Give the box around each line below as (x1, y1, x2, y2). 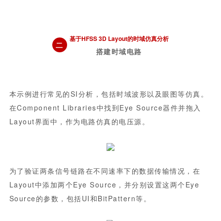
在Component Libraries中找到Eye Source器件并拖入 (9, 103, 201, 112)
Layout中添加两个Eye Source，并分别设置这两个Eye (9, 180, 200, 189)
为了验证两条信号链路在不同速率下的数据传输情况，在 (9, 166, 201, 176)
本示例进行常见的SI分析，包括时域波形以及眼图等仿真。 (9, 89, 209, 99)
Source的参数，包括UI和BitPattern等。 (9, 193, 151, 203)
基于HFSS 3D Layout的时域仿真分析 (69, 34, 169, 43)
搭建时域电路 (96, 46, 142, 56)
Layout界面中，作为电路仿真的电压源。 (9, 116, 150, 126)
